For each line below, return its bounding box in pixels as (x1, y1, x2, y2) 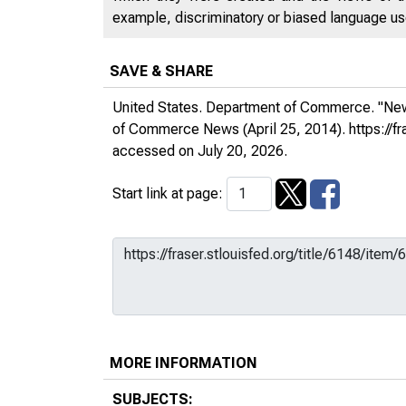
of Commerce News (112, 120, 239, 138)
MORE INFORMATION (110, 353, 257, 372)
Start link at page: (112, 184, 227, 202)
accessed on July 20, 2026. (112, 141, 287, 159)
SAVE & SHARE (110, 62, 213, 80)
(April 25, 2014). (239, 120, 349, 138)
